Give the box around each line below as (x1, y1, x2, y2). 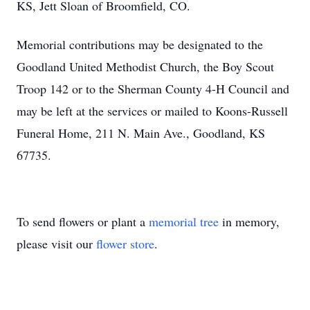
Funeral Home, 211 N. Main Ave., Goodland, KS (17, 125, 265, 141)
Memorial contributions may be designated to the (17, 36, 263, 53)
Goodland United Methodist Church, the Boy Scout (17, 58, 274, 75)
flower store (96, 235, 154, 252)
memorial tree (149, 213, 219, 230)
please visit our (17, 235, 96, 252)
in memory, (219, 213, 280, 230)
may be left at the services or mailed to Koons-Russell (17, 102, 288, 119)
